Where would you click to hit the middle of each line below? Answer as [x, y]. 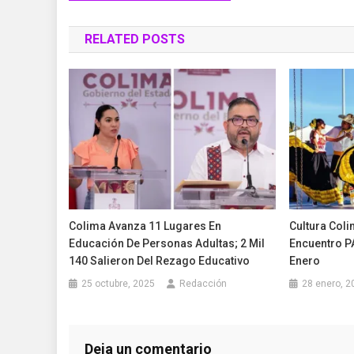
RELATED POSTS [135, 40]
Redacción [203, 284]
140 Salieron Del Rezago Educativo [160, 261]
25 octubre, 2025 [119, 284]
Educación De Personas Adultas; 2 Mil [167, 244]
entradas [116, 51]
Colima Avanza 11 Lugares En [145, 226]
